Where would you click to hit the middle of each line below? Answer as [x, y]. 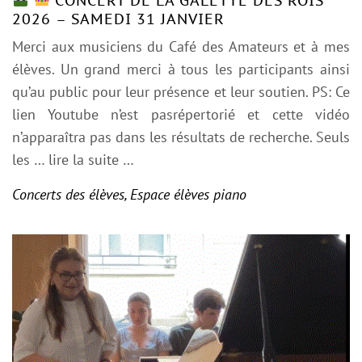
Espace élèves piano [188, 194]
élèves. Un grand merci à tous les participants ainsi [181, 69]
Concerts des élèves [68, 194]
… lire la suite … [84, 159]
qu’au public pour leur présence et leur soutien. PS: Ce [181, 91]
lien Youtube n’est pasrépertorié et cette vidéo [181, 114]
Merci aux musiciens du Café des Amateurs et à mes [181, 46]
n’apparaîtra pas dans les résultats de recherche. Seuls [181, 137]
